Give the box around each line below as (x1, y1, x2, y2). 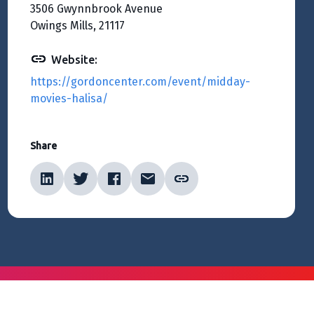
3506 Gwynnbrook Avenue (30, 2, 163, 15)
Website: (51, 53, 97, 66)
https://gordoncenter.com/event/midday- (30, 75, 250, 88)
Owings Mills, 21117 (30, 19, 125, 32)
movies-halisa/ (30, 92, 108, 105)
